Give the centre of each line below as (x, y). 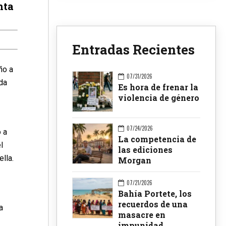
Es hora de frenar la (158, 87)
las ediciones (145, 149)
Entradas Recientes (133, 50)
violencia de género (159, 98)
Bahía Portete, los (155, 193)
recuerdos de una (153, 204)
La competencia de (157, 139)
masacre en (142, 214)
